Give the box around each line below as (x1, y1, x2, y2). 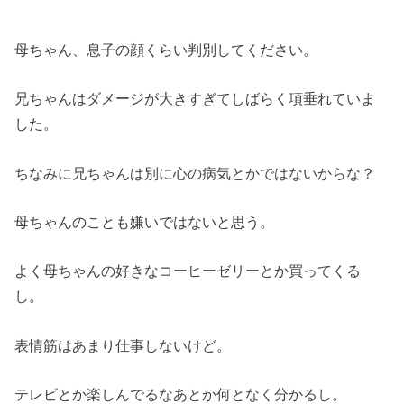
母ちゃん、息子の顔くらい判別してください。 (14, 41, 318, 58)
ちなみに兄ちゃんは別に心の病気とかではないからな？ (14, 164, 376, 181)
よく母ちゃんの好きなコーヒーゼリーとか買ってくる (14, 262, 362, 280)
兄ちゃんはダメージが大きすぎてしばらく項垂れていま (14, 90, 376, 107)
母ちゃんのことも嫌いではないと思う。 (14, 214, 275, 231)
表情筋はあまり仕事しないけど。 (14, 336, 232, 353)
